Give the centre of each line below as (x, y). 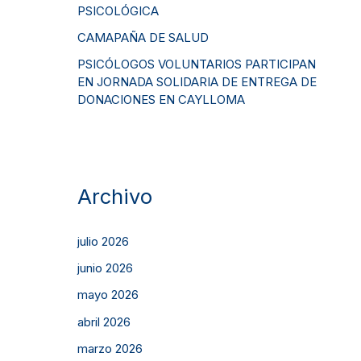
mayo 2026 (108, 295)
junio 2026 (105, 268)
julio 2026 (103, 241)
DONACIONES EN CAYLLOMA (161, 100)
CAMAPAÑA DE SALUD (143, 38)
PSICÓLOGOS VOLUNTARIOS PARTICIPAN (197, 64)
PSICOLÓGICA (118, 10)
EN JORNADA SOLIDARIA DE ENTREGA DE (197, 82)
